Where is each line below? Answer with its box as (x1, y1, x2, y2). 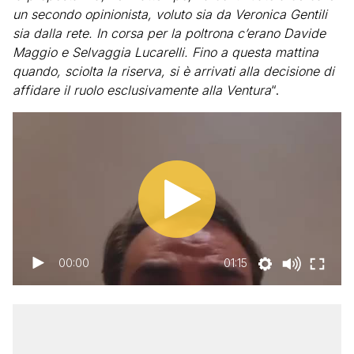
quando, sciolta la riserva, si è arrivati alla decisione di (13, 63, 334, 79)
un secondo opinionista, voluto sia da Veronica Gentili (13, 6, 327, 22)
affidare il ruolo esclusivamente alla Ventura (13, 82, 271, 98)
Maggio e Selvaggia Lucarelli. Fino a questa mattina (13, 44, 318, 60)
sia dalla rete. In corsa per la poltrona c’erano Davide (13, 25, 326, 41)
